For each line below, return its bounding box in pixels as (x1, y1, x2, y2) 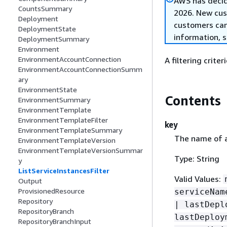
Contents (165, 93, 221, 108)
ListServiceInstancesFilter (18, 166, 109, 175)
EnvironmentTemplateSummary (18, 126, 122, 135)
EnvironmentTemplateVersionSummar (18, 146, 143, 155)
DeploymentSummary (18, 34, 89, 44)
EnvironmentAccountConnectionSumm (18, 65, 142, 74)
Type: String (174, 153, 219, 164)
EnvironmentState (18, 85, 77, 94)
